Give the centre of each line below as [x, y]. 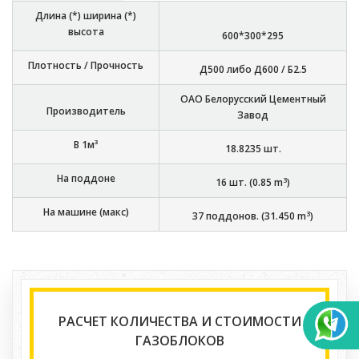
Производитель [86, 111]
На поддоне [86, 179]
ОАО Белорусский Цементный [253, 99]
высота [86, 32]
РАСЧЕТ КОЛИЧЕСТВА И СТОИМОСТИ [179, 322]
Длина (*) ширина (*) [86, 16]
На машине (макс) [86, 212]
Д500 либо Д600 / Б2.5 [253, 70]
